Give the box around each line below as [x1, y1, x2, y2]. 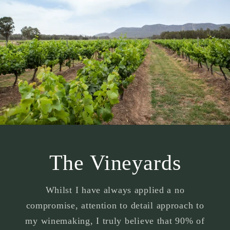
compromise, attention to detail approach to [26, 200, 204, 210]
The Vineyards [49, 150, 181, 175]
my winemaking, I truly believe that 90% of [25, 215, 205, 226]
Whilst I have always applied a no [45, 184, 185, 195]
